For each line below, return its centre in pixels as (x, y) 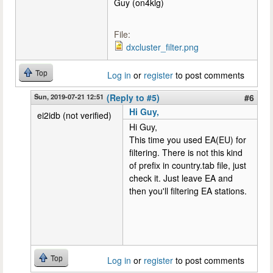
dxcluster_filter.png (162, 47)
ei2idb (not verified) (74, 115)
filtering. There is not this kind (186, 152)
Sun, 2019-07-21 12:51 (69, 96)
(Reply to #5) (133, 97)
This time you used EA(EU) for (188, 139)
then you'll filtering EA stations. (188, 190)
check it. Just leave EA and (181, 178)
